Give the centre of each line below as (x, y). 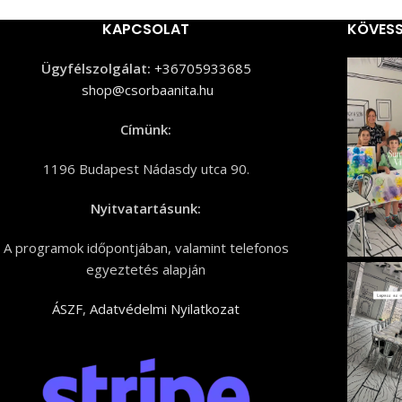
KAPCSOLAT (146, 29)
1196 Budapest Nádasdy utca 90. (146, 169)
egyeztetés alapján (146, 269)
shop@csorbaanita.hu (148, 90)
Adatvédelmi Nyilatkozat (165, 309)
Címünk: (146, 129)
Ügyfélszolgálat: (97, 68)
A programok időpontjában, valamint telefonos (146, 248)
